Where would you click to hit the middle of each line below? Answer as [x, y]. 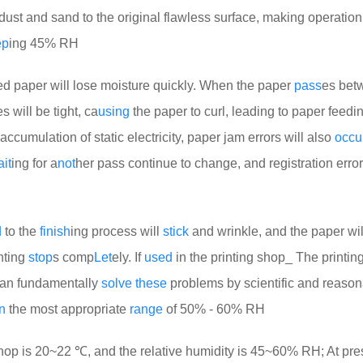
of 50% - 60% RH [214, 309]
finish [55, 231]
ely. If [128, 257]
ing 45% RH [44, 43]
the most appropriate [68, 309]
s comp [73, 257]
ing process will [117, 231]
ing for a [34, 163]
